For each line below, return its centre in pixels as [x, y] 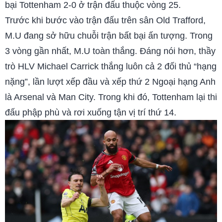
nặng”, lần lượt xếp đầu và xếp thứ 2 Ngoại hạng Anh [110, 81]
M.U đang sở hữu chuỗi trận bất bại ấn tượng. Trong [109, 35]
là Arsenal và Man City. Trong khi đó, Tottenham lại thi [111, 97]
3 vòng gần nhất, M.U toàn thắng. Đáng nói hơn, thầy [110, 51]
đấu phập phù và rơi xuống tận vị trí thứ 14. [91, 112]
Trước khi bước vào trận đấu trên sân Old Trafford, [105, 20]
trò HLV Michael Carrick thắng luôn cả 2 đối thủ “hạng [111, 66]
